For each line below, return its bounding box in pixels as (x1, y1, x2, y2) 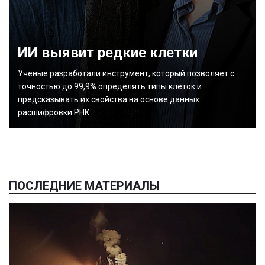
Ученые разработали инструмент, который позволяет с (18, 69, 234, 78)
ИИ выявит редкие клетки (18, 44, 198, 61)
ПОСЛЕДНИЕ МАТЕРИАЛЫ (9, 179, 160, 193)
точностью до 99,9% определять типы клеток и (18, 82, 202, 91)
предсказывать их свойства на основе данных (18, 95, 199, 104)
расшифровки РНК (18, 108, 90, 117)
